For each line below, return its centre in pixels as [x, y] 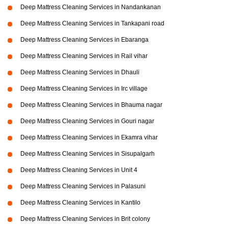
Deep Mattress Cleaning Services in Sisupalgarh [88, 154]
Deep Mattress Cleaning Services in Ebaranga [84, 40]
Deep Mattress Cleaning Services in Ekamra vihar [89, 138]
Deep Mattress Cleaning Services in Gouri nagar [87, 121]
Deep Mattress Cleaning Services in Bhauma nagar [91, 105]
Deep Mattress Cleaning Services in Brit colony [85, 219]
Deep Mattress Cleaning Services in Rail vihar [84, 56]
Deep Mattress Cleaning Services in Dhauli [80, 73]
